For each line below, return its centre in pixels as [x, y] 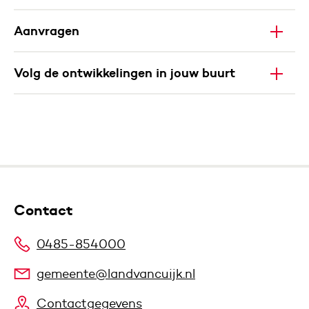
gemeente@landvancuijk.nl [116, 274]
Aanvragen [47, 30]
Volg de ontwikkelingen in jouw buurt [124, 72]
